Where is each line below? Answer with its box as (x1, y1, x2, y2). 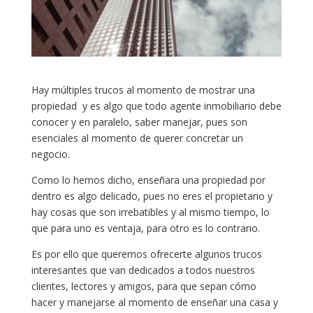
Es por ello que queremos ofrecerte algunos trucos (31, 247, 262, 261)
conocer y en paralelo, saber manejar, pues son (31, 115, 247, 129)
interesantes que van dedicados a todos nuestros (31, 263, 255, 277)
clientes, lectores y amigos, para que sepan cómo (31, 279, 256, 293)
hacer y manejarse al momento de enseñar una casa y (31, 295, 278, 309)
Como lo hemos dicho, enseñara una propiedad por (31, 173, 265, 187)
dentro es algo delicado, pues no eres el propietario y (31, 189, 272, 203)
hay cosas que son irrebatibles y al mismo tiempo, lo (31, 205, 270, 219)
